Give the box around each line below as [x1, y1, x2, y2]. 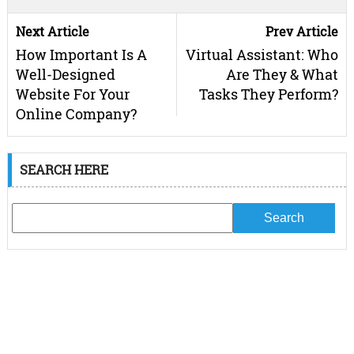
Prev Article [265, 23, 339, 40]
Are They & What [226, 65, 339, 85]
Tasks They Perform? [199, 85, 339, 104]
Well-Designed [15, 65, 115, 85]
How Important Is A [15, 45, 147, 65]
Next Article [15, 23, 89, 40]
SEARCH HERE [19, 161, 108, 179]
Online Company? [15, 104, 137, 124]
